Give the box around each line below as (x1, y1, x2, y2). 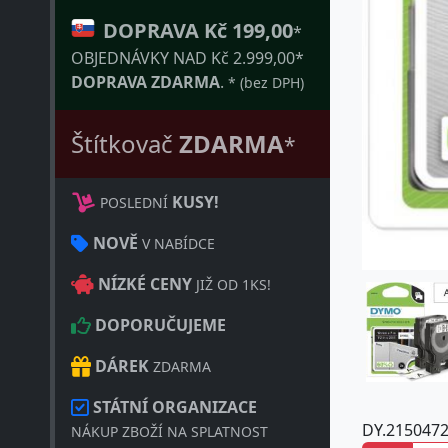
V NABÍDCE (138, 234, 215, 253)
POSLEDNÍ (96, 193, 168, 212)
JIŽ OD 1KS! (192, 275, 271, 294)
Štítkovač (71, 127, 179, 160)
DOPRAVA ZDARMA (71, 71, 220, 93)
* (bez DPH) (228, 73, 304, 92)
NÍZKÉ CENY (98, 273, 192, 295)
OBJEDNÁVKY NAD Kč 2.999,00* (71, 47, 304, 69)
